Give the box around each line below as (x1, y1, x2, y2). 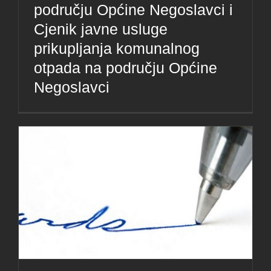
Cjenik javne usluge (34, 21, 168, 38)
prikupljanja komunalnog (34, 40, 200, 57)
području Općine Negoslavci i (34, 1, 233, 19)
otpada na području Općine (34, 59, 217, 77)
